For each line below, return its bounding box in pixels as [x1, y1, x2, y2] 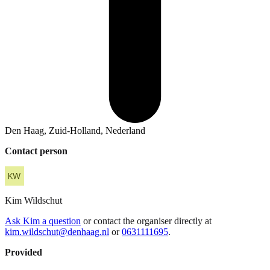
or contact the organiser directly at [83, 215, 212, 226]
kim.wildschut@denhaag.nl [5, 226, 109, 237]
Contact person [5, 145, 67, 156]
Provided [5, 246, 42, 257]
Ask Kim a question [5, 215, 81, 226]
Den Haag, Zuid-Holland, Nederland [5, 125, 145, 136]
